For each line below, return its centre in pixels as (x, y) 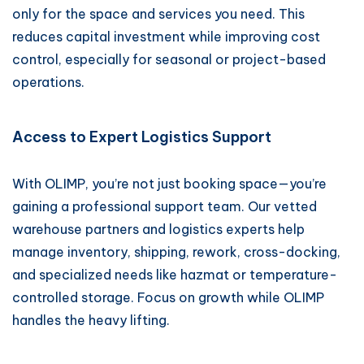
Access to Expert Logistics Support (142, 137)
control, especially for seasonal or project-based (169, 59)
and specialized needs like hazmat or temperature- (175, 275)
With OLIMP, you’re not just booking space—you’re (169, 184)
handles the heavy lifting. (91, 320)
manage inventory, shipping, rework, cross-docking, (176, 252)
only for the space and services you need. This (158, 14)
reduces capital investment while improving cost (166, 37)
